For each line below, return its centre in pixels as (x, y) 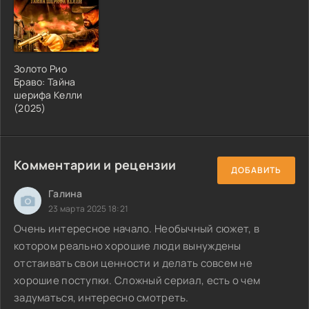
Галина (66, 193)
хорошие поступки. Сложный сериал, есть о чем (137, 280)
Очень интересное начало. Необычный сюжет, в (137, 228)
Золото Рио (40, 68)
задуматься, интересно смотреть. (102, 297)
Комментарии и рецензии (95, 165)
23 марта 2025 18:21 (89, 208)
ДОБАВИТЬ (256, 170)
